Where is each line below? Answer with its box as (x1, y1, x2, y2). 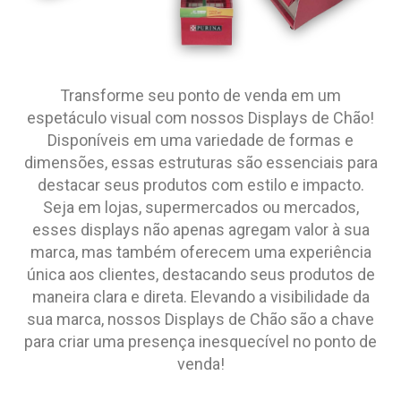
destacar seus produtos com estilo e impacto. (37, 175, 364, 195)
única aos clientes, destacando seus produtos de (26, 265, 375, 285)
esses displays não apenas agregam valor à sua (31, 220, 370, 240)
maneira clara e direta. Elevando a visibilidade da (31, 287, 370, 307)
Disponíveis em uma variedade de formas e (47, 131, 354, 150)
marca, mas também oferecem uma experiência (30, 243, 371, 262)
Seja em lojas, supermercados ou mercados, (42, 198, 359, 218)
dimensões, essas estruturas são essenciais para (23, 153, 378, 173)
